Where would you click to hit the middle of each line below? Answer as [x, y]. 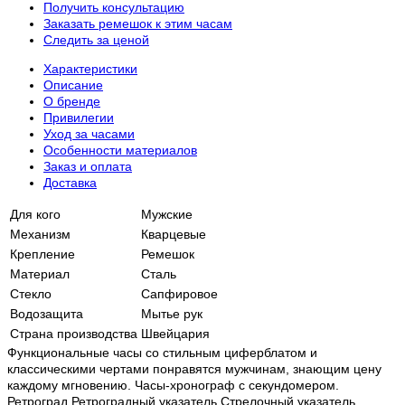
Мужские [167, 215]
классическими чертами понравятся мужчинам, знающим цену [194, 369]
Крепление [42, 254]
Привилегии [79, 118]
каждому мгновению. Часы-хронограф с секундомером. [173, 386]
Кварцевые [174, 235]
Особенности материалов [120, 151]
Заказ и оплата [88, 167]
